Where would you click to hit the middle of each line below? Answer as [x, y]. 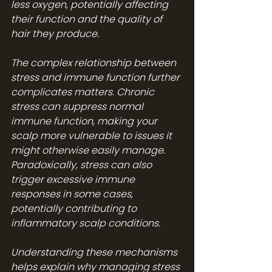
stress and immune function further [97, 77]
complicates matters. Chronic [84, 92]
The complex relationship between [95, 63]
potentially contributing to [75, 208]
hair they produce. [55, 33]
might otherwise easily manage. [89, 150]
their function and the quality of [88, 19]
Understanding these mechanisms [95, 252]
